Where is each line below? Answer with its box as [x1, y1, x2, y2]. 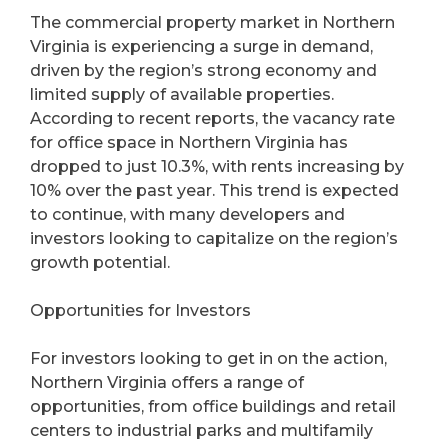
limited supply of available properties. [30, 85, 334, 105]
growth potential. [30, 253, 170, 273]
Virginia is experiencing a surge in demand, [30, 37, 373, 57]
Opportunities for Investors [30, 301, 251, 321]
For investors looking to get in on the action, [30, 349, 387, 369]
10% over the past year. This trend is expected [30, 181, 399, 201]
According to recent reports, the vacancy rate [30, 109, 395, 129]
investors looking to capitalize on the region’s [30, 229, 398, 249]
